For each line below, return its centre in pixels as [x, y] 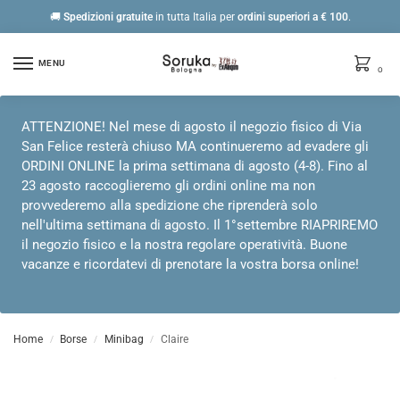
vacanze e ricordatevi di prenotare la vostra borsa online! [190, 265]
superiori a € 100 [308, 17]
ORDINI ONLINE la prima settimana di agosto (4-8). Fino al [195, 167]
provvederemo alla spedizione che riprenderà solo [170, 206]
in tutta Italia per [195, 17]
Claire [175, 339]
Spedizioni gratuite [108, 17]
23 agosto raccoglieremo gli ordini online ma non [168, 186]
